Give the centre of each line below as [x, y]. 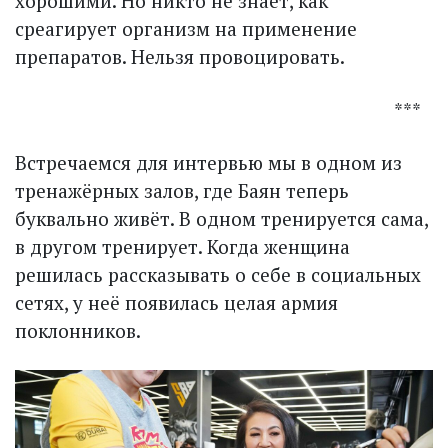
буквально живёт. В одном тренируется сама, [221, 219]
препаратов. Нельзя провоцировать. [180, 57]
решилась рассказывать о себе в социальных [218, 275]
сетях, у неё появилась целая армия [176, 303]
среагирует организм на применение [186, 29]
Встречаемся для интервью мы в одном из [208, 163]
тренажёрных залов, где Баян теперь [182, 191]
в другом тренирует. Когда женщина [182, 247]
